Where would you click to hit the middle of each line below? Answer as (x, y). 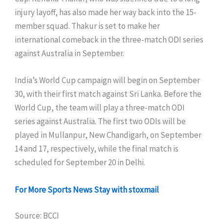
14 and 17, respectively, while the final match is (97, 149)
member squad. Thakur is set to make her (87, 26)
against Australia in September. (69, 54)
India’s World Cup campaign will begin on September (107, 80)
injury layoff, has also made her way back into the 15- (106, 12)
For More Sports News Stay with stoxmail (87, 189)
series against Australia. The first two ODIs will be (100, 121)
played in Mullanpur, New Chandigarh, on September (108, 135)
